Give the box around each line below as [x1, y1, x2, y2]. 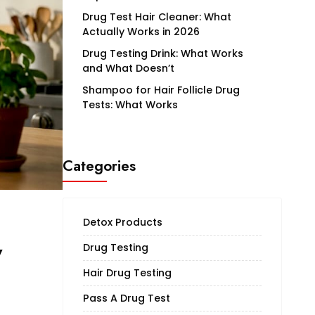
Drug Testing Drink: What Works [82, 46, 243, 60]
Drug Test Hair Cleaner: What [82, 9, 231, 24]
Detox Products [82, 214, 162, 229]
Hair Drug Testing [82, 265, 172, 280]
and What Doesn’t [82, 60, 174, 75]
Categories [62, 155, 136, 176]
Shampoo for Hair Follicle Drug [82, 82, 240, 97]
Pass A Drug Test [82, 290, 170, 305]
